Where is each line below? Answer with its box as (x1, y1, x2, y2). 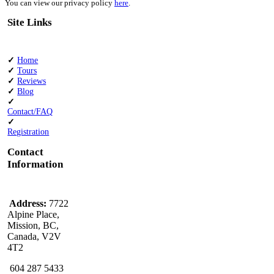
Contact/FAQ (7, 107, 53, 117)
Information (7, 158, 64, 170)
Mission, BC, (7, 220, 59, 231)
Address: (7, 198, 47, 209)
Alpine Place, (7, 209, 60, 220)
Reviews (17, 76, 46, 86)
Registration (7, 127, 50, 137)
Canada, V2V (7, 231, 62, 242)
